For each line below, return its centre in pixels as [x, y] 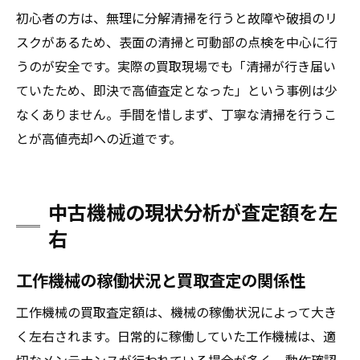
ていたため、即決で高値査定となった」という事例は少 [177, 90]
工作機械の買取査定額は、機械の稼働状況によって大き [176, 312]
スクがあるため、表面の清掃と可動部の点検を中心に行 [177, 42]
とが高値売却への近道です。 [99, 138]
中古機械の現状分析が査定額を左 [193, 211]
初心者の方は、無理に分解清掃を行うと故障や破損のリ [177, 18]
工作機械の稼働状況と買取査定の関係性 [161, 280]
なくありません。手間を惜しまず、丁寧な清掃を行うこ [176, 114]
